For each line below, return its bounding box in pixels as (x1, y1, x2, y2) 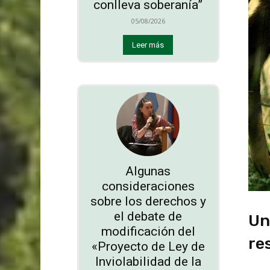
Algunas (125, 163, 171, 178)
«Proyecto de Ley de (91, 239, 205, 254)
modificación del (101, 224, 195, 239)
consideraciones (101, 178, 195, 193)
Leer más (132, 40, 165, 50)
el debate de (114, 209, 183, 224)
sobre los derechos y (90, 193, 206, 209)
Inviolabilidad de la (95, 254, 201, 269)
